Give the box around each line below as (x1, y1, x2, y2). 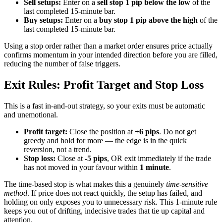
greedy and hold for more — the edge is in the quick (24, 136, 187, 145)
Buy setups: (24, 16, 63, 25)
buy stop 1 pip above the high (99, 16, 198, 25)
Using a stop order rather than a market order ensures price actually (4, 42, 213, 51)
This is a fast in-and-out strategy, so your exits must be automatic (4, 102, 205, 110)
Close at (55, 154, 85, 163)
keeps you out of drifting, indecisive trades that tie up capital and (4, 207, 205, 215)
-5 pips (85, 154, 107, 163)
